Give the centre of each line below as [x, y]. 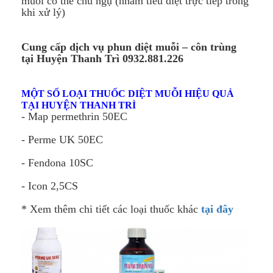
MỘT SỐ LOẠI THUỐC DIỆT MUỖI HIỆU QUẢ [128, 94]
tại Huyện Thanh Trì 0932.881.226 [102, 59]
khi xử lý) [43, 12]
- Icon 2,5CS [50, 186]
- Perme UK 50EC [62, 140]
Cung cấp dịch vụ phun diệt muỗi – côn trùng [129, 47]
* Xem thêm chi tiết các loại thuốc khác [111, 209]
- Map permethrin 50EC [74, 117]
